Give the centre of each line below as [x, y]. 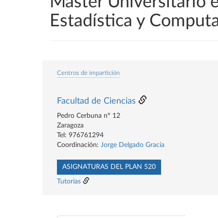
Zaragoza [70, 126]
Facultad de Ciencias [96, 101]
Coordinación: [79, 145]
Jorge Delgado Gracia [133, 145]
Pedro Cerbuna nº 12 [89, 116]
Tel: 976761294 [80, 135]
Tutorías [69, 182]
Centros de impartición [88, 73]
